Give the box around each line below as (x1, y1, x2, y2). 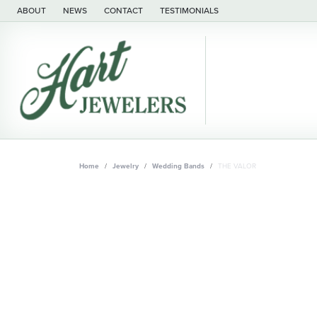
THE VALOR (218, 160, 256, 171)
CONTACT (104, 4, 143, 16)
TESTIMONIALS (160, 4, 219, 16)
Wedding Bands (152, 160, 204, 171)
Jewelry (113, 160, 139, 171)
